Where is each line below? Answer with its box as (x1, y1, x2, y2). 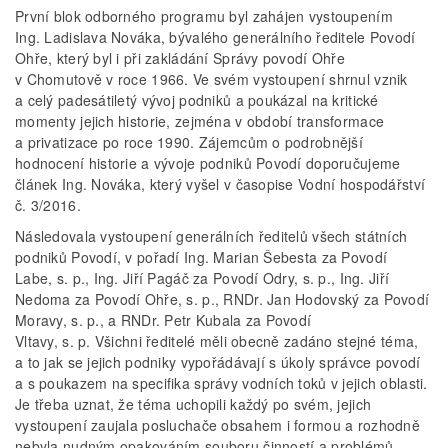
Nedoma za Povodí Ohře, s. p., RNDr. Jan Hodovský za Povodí (15, 289, 430, 310)
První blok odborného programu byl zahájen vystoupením (15, 6, 393, 27)
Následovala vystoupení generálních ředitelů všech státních (15, 226, 408, 247)
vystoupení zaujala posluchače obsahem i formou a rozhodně (15, 415, 420, 436)
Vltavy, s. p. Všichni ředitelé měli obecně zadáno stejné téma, (15, 331, 419, 352)
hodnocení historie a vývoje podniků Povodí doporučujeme (15, 153, 401, 174)
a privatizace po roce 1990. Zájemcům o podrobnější (15, 132, 363, 153)
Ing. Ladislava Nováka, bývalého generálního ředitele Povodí (15, 27, 416, 48)
